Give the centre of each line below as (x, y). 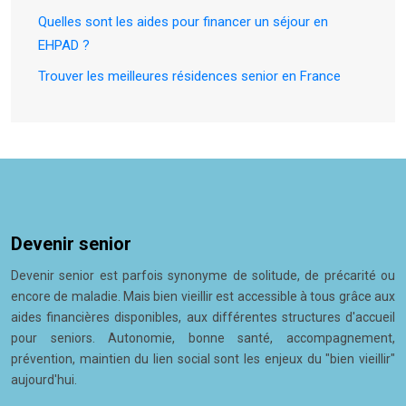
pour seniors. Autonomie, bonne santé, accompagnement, (203, 338)
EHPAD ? (64, 45)
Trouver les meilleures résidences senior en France (189, 76)
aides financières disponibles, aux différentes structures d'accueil (203, 317)
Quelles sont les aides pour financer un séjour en (183, 21)
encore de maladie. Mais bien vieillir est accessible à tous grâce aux (203, 296)
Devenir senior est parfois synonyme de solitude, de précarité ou (203, 275)
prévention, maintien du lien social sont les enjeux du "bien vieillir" (203, 358)
